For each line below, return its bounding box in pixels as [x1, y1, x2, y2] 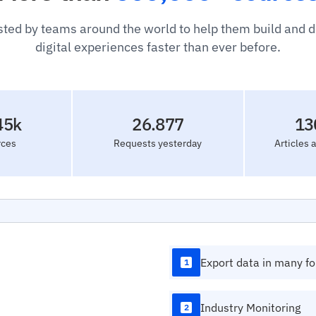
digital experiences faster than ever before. [35, 39, 281, 55]
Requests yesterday [114, 136, 202, 150]
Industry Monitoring [200, 300, 300, 315]
